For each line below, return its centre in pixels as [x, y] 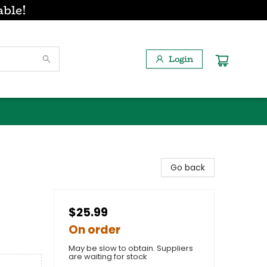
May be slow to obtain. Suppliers [131, 248]
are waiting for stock [108, 257]
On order [94, 230]
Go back [188, 167]
